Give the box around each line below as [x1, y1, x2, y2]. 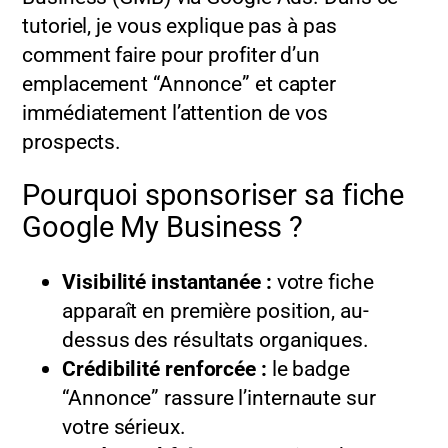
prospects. [22, 128, 122, 154]
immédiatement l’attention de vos [22, 99, 328, 125]
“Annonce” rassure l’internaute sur [62, 385, 376, 411]
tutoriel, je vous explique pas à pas [22, 12, 337, 38]
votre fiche [271, 269, 374, 295]
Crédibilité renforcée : [62, 356, 267, 382]
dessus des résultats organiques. [62, 327, 369, 353]
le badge [266, 356, 350, 382]
